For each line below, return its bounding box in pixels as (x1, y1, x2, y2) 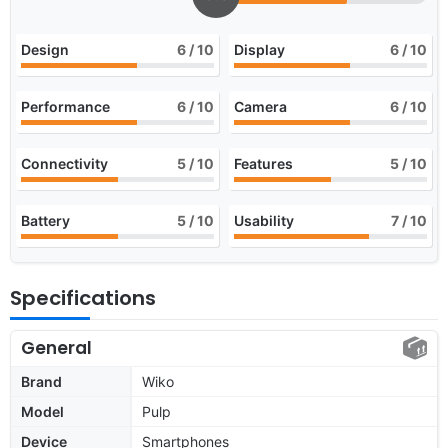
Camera (234, 97, 287, 115)
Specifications (10, 283, 156, 312)
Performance (21, 97, 110, 115)
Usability (234, 211, 294, 229)
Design (21, 40, 69, 58)
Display (234, 40, 285, 58)
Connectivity (21, 154, 108, 172)
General (21, 335, 92, 360)
